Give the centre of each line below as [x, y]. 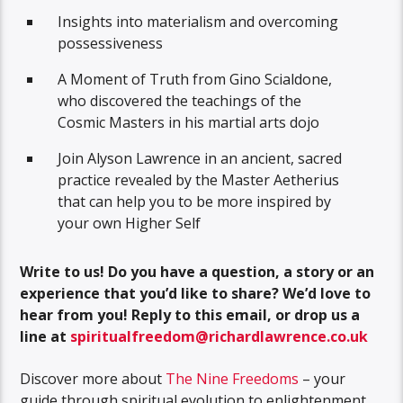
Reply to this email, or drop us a [246, 315]
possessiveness [111, 43]
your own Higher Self [130, 223]
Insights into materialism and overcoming [198, 21]
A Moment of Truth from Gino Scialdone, [195, 79]
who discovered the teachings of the [180, 100]
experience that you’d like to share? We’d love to [196, 294]
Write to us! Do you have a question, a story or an [197, 272]
